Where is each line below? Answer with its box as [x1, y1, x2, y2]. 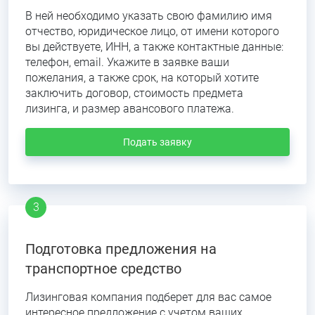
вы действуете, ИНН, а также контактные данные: [25, 40, 283, 53]
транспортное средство [25, 260, 181, 277]
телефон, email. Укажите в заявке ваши [25, 56, 229, 69]
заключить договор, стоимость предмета [25, 86, 243, 100]
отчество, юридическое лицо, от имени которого [25, 25, 279, 38]
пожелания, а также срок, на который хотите [25, 71, 259, 84]
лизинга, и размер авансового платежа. [25, 102, 234, 115]
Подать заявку [123, 136, 192, 148]
